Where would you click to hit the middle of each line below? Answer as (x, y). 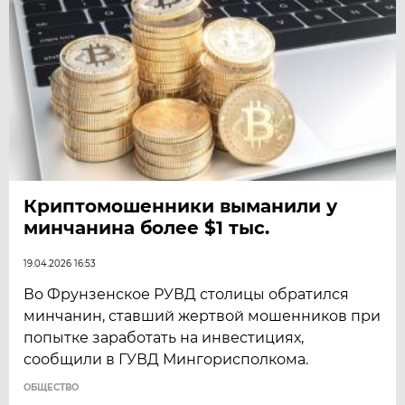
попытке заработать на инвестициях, (164, 337)
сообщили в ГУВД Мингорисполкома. (166, 359)
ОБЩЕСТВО (52, 387)
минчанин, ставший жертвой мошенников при (202, 316)
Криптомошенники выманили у (181, 206)
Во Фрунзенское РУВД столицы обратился (187, 294)
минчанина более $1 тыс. (147, 227)
